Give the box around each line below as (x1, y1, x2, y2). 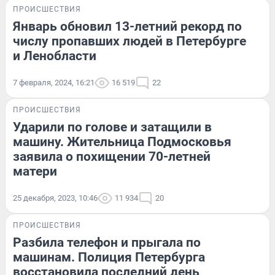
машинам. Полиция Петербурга (13, 249, 205, 265)
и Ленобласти (13, 48, 96, 63)
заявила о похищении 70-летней (13, 149, 211, 164)
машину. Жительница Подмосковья (13, 134, 231, 149)
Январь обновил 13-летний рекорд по (13, 18, 242, 34)
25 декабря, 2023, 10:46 (13, 193, 98, 203)
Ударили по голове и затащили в (13, 119, 212, 134)
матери (13, 163, 57, 179)
